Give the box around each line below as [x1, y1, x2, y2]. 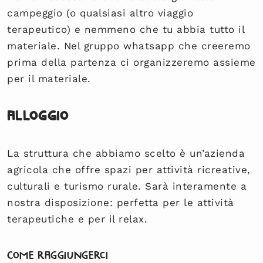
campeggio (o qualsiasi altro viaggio [7, 6, 194, 19]
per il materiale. [7, 72, 91, 85]
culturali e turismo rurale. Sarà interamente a [7, 180, 247, 192]
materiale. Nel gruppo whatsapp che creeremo [7, 39, 251, 52]
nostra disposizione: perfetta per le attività [7, 196, 234, 208]
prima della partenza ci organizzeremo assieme [7, 56, 256, 68]
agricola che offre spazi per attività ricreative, [7, 163, 251, 176]
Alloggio [7, 106, 69, 124]
